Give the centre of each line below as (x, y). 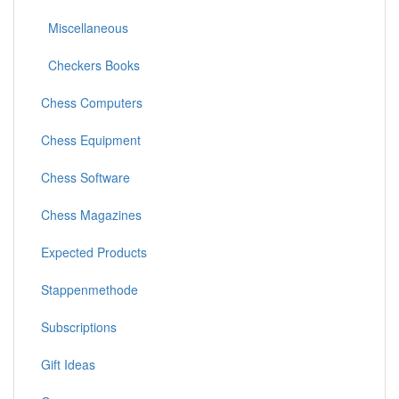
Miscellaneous (85, 27)
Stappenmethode (90, 289)
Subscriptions (79, 326)
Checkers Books (90, 65)
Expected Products (94, 252)
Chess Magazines (91, 214)
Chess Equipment (91, 139)
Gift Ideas (68, 364)
